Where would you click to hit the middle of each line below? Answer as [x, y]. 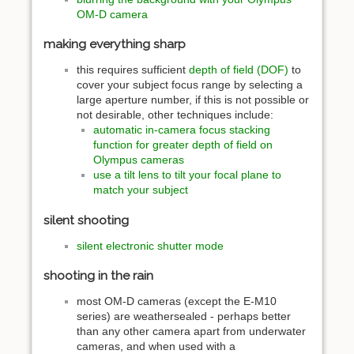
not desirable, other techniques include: [175, 115]
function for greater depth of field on [183, 145]
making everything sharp [115, 44]
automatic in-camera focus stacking [182, 130]
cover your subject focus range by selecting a [190, 85]
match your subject [141, 190]
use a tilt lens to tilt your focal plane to [187, 175]
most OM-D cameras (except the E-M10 [177, 301]
